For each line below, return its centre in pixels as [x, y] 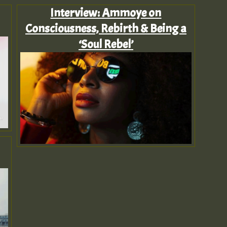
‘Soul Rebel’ [106, 44]
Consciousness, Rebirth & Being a [106, 28]
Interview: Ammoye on [106, 12]
